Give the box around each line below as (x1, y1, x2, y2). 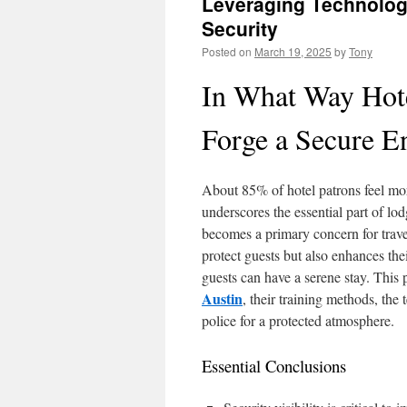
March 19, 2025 (254, 44, 332, 59)
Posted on (202, 44, 252, 59)
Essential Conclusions (202, 354, 346, 377)
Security (202, 15, 278, 42)
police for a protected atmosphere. (202, 311, 394, 330)
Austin (202, 288, 243, 309)
